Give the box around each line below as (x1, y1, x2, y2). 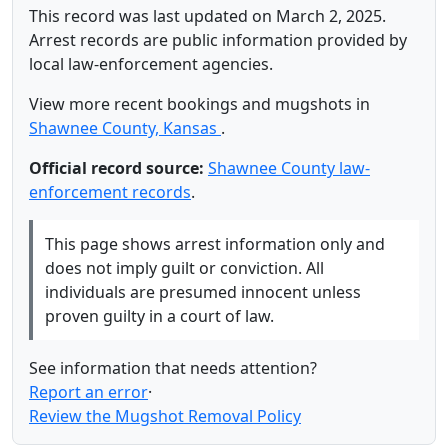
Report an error (29, 381, 148, 404)
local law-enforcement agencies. (29, 53, 273, 76)
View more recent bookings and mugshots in (29, 93, 370, 116)
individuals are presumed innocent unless (45, 281, 361, 304)
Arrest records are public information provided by (29, 29, 407, 52)
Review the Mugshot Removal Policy (29, 405, 301, 428)
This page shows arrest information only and (45, 233, 385, 256)
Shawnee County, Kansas (29, 117, 221, 140)
